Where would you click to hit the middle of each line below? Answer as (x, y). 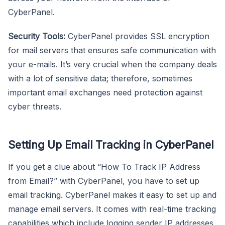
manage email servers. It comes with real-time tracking (112, 209)
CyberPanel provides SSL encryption (137, 36)
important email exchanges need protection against (105, 92)
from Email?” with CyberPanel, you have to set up (104, 181)
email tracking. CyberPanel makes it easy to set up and (112, 195)
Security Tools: (37, 36)
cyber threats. (35, 106)
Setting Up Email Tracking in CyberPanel (111, 144)
